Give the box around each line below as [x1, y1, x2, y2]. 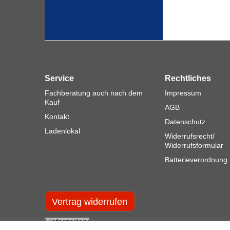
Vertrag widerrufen [52, 196, 128, 207]
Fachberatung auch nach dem [45, 89, 143, 97]
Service [45, 74, 74, 83]
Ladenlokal [45, 127, 80, 135]
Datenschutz [165, 118, 205, 126]
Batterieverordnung [165, 156, 227, 164]
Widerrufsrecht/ [165, 132, 215, 140]
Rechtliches [165, 74, 211, 83]
